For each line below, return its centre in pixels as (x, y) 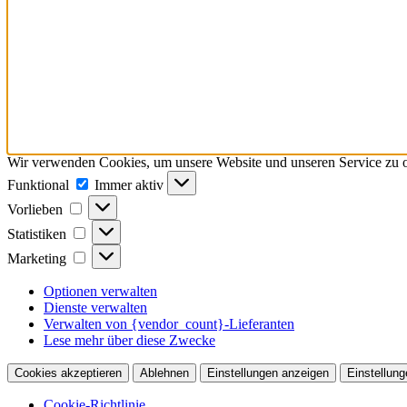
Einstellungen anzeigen (268, 372)
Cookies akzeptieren (68, 372)
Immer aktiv (131, 184)
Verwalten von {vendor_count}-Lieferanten (169, 323)
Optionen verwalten (100, 291)
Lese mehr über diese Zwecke (129, 340)
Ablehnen (164, 372)
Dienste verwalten (95, 307)
